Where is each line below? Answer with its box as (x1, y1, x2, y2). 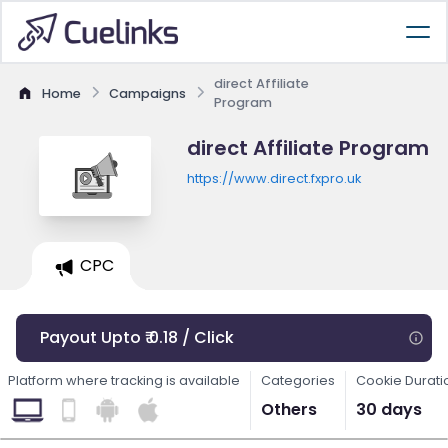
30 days (356, 398, 422, 421)
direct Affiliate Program (186, 134, 429, 162)
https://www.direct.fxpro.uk (186, 170, 361, 187)
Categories (261, 372, 335, 389)
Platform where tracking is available (8, 372, 240, 389)
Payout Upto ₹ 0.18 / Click (40, 326, 234, 349)
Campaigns (109, 84, 186, 102)
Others (261, 398, 317, 421)
